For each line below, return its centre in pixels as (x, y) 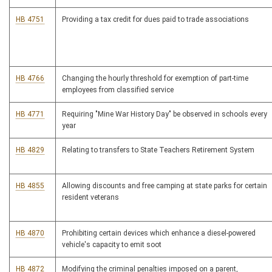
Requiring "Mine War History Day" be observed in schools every (165, 114)
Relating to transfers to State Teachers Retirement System (158, 150)
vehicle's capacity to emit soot (112, 245)
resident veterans (90, 198)
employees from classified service (118, 90)
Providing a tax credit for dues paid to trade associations (155, 20)
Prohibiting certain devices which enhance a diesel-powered (159, 233)
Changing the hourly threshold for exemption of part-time (155, 79)
